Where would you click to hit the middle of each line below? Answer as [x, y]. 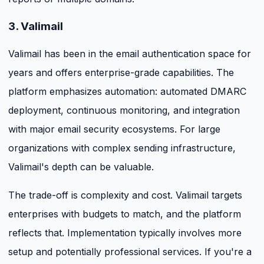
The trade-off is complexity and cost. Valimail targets [125, 195]
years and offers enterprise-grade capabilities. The [121, 72]
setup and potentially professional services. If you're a [130, 251]
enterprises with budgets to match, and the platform [125, 214]
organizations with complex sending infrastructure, [122, 148]
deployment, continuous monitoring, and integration [124, 110]
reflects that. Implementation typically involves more [125, 232]
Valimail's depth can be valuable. [81, 166]
